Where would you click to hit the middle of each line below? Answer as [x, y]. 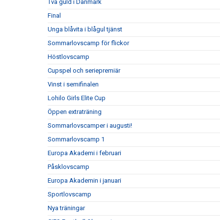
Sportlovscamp [69, 194]
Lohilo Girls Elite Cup [77, 98]
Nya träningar [66, 208]
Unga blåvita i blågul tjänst [85, 29]
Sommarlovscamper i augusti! [91, 125]
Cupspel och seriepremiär [84, 70]
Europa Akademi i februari [84, 153]
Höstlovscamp [69, 56]
